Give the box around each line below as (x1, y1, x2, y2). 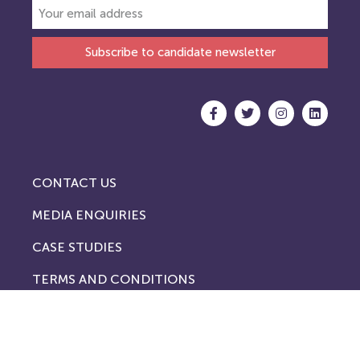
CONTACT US (32, 174, 117, 190)
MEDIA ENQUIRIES (32, 207, 146, 223)
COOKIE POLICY (32, 335, 133, 351)
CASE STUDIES (32, 239, 122, 255)
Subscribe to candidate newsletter (84, 44, 276, 59)
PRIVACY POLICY (32, 303, 136, 319)
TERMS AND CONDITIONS (32, 271, 195, 287)
